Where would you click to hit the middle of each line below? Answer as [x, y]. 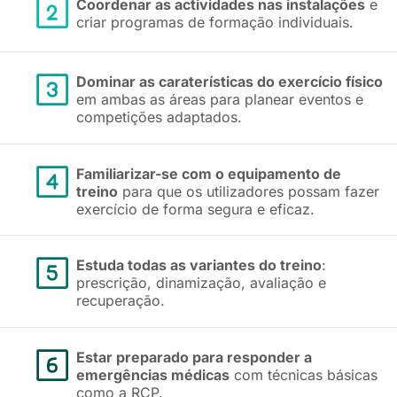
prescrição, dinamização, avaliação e [201, 283]
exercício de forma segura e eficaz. [195, 209]
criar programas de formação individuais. [215, 23]
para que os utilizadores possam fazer [249, 191]
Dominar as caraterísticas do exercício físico [230, 82]
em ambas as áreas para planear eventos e [220, 100]
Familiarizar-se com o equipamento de [209, 173]
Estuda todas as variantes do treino [199, 265]
